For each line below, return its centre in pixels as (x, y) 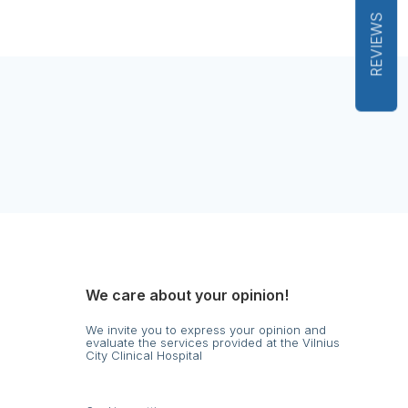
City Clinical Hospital (144, 355)
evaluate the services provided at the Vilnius (213, 342)
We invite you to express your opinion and (206, 329)
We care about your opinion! (187, 295)
